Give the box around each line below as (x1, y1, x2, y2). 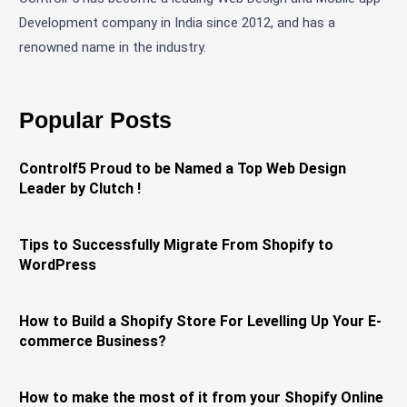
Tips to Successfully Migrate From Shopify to (19, 235, 334, 253)
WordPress (19, 255, 97, 273)
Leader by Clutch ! (19, 179, 142, 197)
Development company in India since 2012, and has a (19, 14, 336, 31)
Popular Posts (19, 107, 173, 133)
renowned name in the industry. (19, 38, 211, 55)
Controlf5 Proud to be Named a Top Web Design (19, 159, 347, 177)
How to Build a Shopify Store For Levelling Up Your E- (19, 312, 382, 330)
